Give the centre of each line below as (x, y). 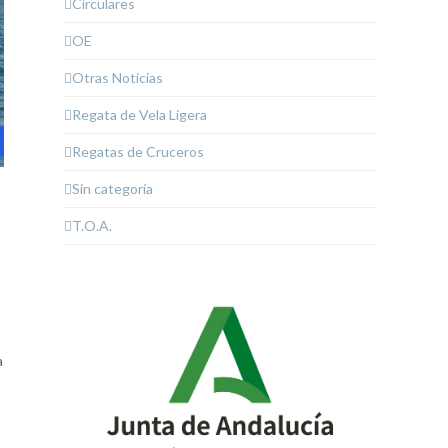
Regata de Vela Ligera (139, 115)
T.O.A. (92, 226)
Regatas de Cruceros (138, 152)
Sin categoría (112, 189)
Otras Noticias (117, 78)
